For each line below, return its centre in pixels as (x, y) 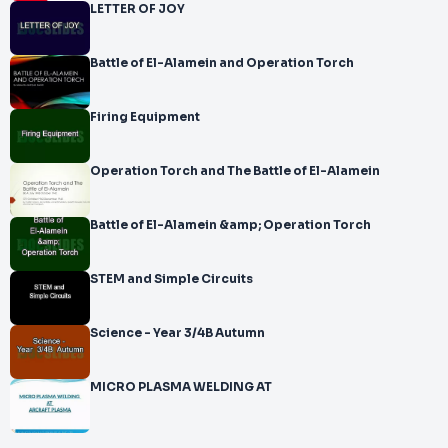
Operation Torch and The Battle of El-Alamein (235, 171)
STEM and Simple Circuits (171, 279)
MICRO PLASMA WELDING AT (264, 387)
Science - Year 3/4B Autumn (240, 333)
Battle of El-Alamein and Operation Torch (222, 63)
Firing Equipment (145, 117)
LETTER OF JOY (137, 9)
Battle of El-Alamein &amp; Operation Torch (230, 225)
